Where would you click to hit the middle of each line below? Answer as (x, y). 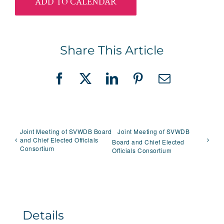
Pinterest (160, 84)
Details (43, 215)
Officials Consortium (142, 150)
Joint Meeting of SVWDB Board (66, 131)
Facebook (83, 84)
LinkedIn (134, 84)
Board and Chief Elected (148, 141)
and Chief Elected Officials (59, 140)
